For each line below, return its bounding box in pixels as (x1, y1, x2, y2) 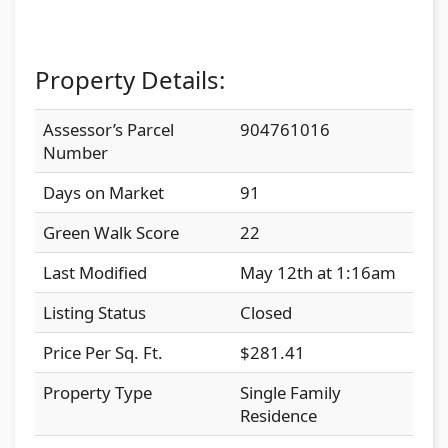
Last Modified (43, 260, 147, 284)
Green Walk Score (43, 220, 179, 244)
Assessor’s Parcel (43, 117, 174, 141)
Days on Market (43, 180, 164, 204)
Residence (240, 403, 317, 427)
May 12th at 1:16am (240, 260, 396, 284)
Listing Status (43, 300, 146, 324)
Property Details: (35, 62, 225, 96)
